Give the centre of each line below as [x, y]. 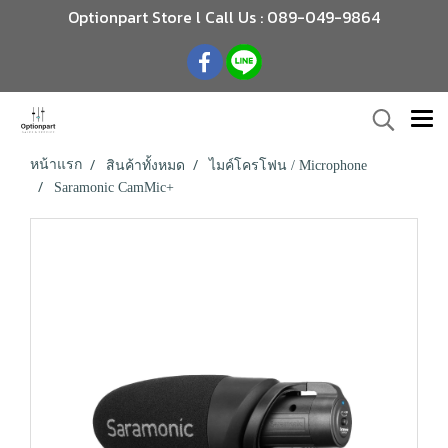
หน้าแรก [56, 164]
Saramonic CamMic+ [114, 187]
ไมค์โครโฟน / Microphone [288, 165]
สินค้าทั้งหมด [145, 165]
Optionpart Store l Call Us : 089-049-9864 [224, 17]
